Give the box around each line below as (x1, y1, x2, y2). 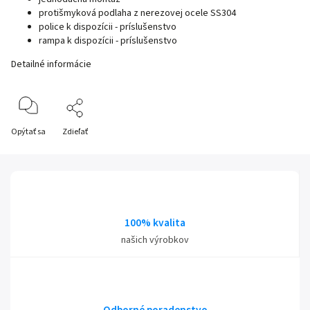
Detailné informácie (11, 57, 91, 71)
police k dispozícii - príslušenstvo (39, 20, 176, 34)
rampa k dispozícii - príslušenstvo (39, 34, 177, 48)
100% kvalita (124, 215, 185, 230)
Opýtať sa (11, 126, 46, 138)
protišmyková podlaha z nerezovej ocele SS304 (39, 6, 236, 20)
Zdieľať (62, 126, 88, 138)
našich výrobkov (120, 233, 189, 247)
